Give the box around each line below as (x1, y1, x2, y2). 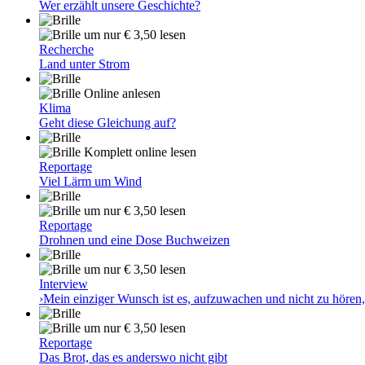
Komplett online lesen (81, 145, 196, 159)
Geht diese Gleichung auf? (39, 116, 176, 130)
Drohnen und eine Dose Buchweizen (39, 233, 230, 247)
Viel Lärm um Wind (39, 174, 142, 188)
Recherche (39, 42, 94, 56)
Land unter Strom (39, 57, 130, 71)
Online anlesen (81, 86, 161, 100)
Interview (39, 277, 88, 291)
